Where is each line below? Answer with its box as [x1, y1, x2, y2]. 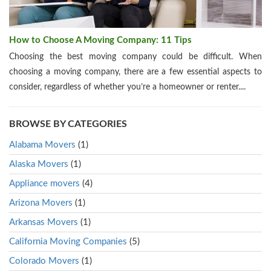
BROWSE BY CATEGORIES [9, 119, 127, 129]
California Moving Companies [9, 237, 127, 246]
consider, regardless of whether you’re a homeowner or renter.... [9, 82, 246, 91]
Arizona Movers [9, 198, 73, 207]
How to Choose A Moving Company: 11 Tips [9, 35, 192, 45]
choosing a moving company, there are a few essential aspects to [9, 67, 262, 76]
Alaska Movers [9, 159, 68, 169]
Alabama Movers [9, 140, 76, 149]
